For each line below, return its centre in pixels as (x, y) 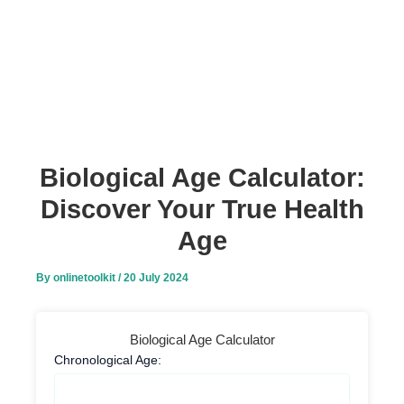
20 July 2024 (156, 278)
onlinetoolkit (86, 278)
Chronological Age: (108, 360)
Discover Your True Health (202, 209)
